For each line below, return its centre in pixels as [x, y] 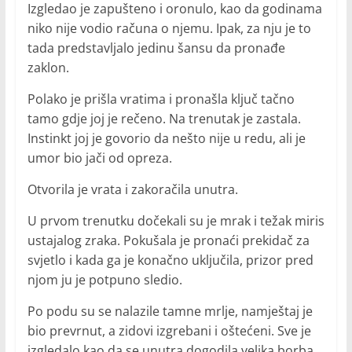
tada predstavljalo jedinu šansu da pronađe [156, 48]
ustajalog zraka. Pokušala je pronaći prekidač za [168, 241]
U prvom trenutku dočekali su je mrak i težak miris [176, 221]
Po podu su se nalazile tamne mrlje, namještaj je [170, 312]
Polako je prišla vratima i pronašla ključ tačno [161, 99]
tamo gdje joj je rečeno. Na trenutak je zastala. [164, 119]
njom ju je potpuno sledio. [104, 280]
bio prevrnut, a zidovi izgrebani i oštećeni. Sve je [169, 331]
